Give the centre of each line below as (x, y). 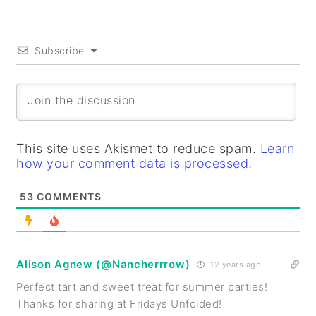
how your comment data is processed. (134, 163)
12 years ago (235, 264)
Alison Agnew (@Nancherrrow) (103, 264)
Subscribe (60, 50)
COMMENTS (68, 196)
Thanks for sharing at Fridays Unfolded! (119, 303)
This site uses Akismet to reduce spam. (138, 148)
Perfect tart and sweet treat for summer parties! (142, 286)
